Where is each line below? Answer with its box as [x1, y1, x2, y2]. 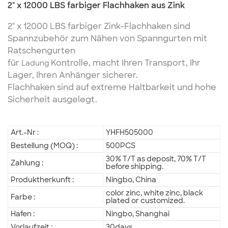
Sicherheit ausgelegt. [8, 94, 97, 105]
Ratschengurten [8, 45, 75, 56]
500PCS [106, 141, 136, 151]
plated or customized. [106, 196, 185, 206]
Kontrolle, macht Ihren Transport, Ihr [51, 58, 201, 69]
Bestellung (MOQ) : [11, 141, 78, 151]
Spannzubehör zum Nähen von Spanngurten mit [8, 33, 207, 44]
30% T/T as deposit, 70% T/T [106, 154, 207, 164]
